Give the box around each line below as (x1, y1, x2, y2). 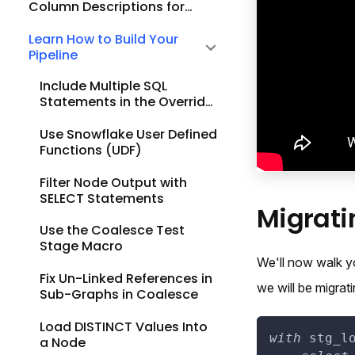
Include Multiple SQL (40, 77, 167, 96)
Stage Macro (40, 237, 123, 256)
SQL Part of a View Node (40, 109, 192, 128)
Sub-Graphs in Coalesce (40, 285, 198, 304)
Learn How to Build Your (29, 30, 178, 49)
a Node (40, 333, 86, 352)
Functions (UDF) (40, 140, 142, 159)
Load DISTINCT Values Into (40, 317, 208, 336)
